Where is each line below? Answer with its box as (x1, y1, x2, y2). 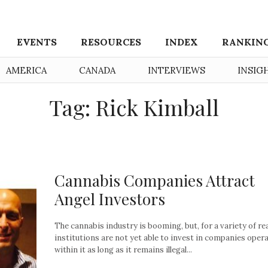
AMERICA (6, 65, 47, 76)
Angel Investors (54, 188, 165, 209)
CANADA (79, 65, 115, 76)
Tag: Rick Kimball (49, 93, 219, 121)
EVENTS (17, 36, 57, 48)
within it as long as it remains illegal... (54, 244, 192, 255)
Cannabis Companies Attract (54, 169, 255, 191)
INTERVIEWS (148, 65, 205, 76)
